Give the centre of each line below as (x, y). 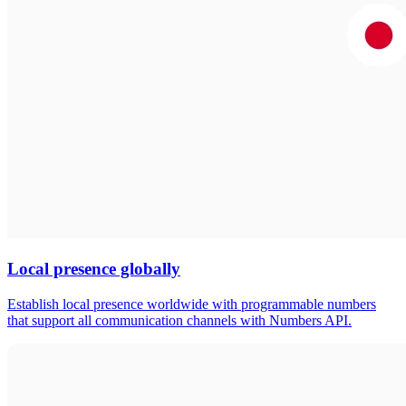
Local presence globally (94, 269)
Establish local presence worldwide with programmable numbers (192, 304)
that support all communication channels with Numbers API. (179, 320)
